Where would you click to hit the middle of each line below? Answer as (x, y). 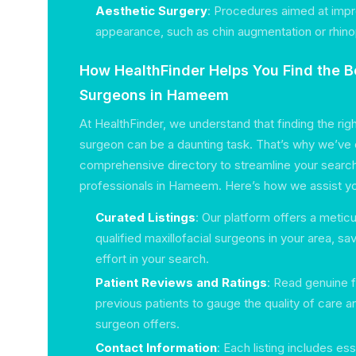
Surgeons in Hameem (154, 95)
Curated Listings (145, 217)
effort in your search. (152, 259)
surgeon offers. (137, 324)
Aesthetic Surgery (151, 11)
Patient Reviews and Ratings (181, 282)
